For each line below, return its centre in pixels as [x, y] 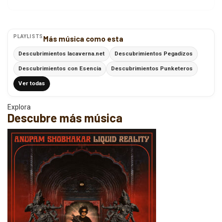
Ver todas [32, 83]
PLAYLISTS [28, 36]
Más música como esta [83, 38]
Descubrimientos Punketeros [152, 69]
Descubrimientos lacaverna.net [61, 54]
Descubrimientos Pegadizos [154, 54]
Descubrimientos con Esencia [60, 69]
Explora [19, 107]
